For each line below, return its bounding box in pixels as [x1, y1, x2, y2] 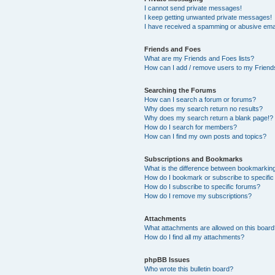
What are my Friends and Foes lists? [144, 55, 255, 62]
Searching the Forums [144, 87, 217, 94]
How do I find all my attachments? [144, 233, 245, 241]
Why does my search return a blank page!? [144, 114, 274, 122]
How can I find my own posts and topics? [144, 133, 267, 140]
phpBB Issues [144, 256, 190, 263]
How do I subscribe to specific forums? [144, 183, 261, 190]
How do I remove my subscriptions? [144, 192, 252, 199]
